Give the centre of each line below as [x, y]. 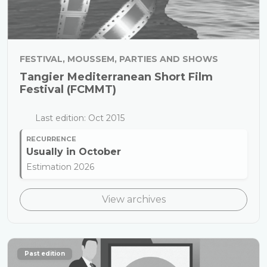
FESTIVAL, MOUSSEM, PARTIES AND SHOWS [119, 59]
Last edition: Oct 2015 [78, 118]
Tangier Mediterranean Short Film [116, 77]
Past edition [45, 254]
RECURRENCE [51, 139]
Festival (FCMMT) [68, 89]
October [100, 152]
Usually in [52, 152]
